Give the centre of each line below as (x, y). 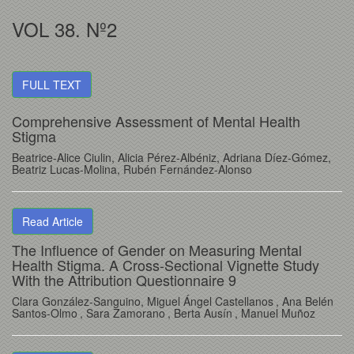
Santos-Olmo (45, 313)
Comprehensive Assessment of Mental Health (156, 121)
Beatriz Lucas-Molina (64, 169)
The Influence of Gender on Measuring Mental (157, 250)
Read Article (53, 221)
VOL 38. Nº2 (64, 29)
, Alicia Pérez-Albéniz (164, 157)
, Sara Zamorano (122, 313)
